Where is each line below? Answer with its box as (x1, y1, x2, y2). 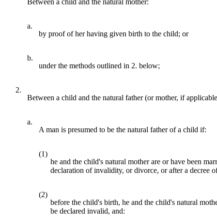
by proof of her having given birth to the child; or (39, 29, 188, 38)
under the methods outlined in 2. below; (39, 61, 160, 70)
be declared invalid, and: (50, 206, 125, 215)
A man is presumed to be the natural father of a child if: (39, 125, 206, 134)
